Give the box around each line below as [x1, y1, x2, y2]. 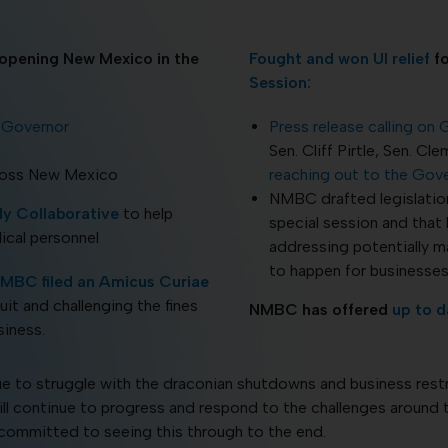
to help [118, 203, 173, 223]
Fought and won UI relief [248, 48, 430, 68]
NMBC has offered [248, 299, 392, 319]
